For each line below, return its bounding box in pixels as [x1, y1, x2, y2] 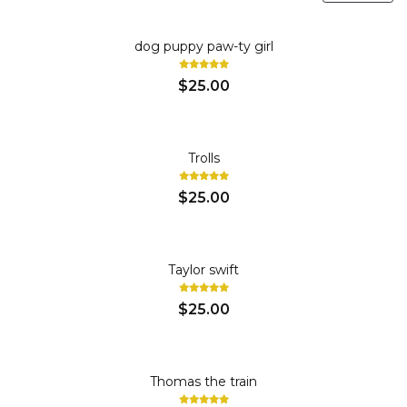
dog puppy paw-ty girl [134, 38, 273, 55]
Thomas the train [150, 373, 257, 390]
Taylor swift [168, 262, 239, 278]
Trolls [187, 150, 220, 166]
